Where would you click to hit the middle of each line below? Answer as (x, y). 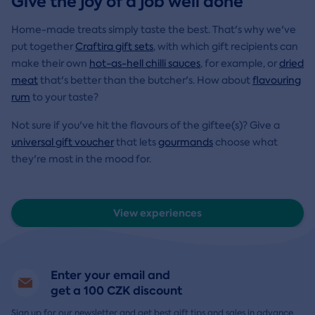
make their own (50, 64)
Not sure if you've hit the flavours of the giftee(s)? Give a (146, 126)
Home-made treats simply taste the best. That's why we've (154, 30)
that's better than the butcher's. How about (145, 81)
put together (43, 47)
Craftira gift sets (114, 47)
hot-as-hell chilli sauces (145, 64)
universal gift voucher (63, 142)
